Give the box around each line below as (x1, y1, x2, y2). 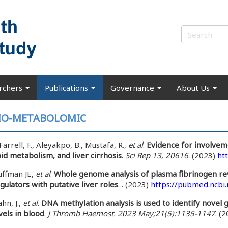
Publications (45, 82, 90, 93)
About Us (177, 82, 212, 93)
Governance (110, 82, 156, 93)
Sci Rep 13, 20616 (125, 150, 188, 160)
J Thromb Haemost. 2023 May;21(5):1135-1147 (48, 208, 215, 218)
